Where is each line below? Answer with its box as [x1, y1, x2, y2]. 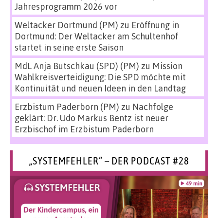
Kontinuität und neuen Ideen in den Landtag [15, 83, 186, 94]
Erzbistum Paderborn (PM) [15, 101, 119, 112]
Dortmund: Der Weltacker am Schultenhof [15, 31, 179, 42]
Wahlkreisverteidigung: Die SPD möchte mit [15, 72, 186, 83]
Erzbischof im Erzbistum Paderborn [15, 124, 154, 135]
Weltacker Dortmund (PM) [15, 19, 118, 31]
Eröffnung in [131, 19, 179, 31]
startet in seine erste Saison [15, 42, 124, 53]
